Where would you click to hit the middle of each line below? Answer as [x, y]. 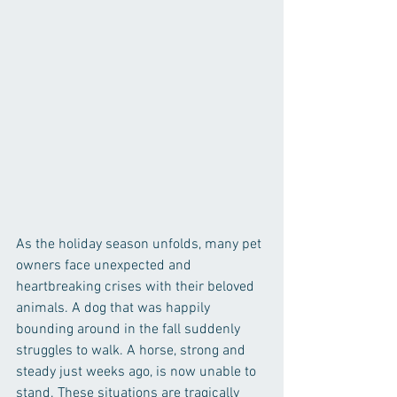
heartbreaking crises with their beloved [137, 287]
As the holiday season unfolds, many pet [140, 245]
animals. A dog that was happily [115, 308]
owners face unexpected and [105, 266]
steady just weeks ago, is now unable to [138, 372]
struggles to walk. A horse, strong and [132, 351]
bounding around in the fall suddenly [130, 330]
